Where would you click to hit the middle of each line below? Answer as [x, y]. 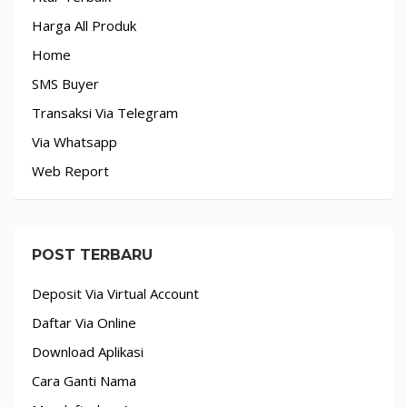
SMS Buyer [65, 84]
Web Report [70, 171]
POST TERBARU [92, 255]
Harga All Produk [84, 26]
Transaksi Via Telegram [105, 113]
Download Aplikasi [88, 352]
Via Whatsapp [74, 142]
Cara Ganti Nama [84, 381]
